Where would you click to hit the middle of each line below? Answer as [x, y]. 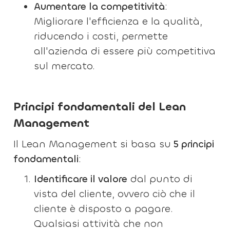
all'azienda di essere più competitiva [125, 51]
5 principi [193, 144]
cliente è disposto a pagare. [104, 209]
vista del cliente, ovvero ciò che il [115, 194]
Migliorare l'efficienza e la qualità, [118, 21]
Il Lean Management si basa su [92, 144]
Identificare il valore [81, 179]
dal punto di [160, 179]
